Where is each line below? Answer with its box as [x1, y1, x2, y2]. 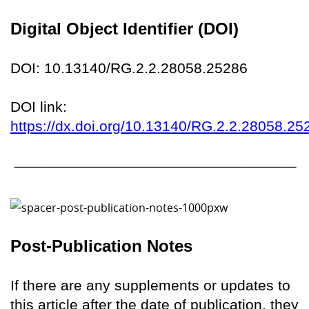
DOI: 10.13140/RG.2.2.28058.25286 [10, 60, 248, 77]
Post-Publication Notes [10, 236, 192, 255]
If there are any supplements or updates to [10, 277, 290, 293]
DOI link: [10, 99, 67, 115]
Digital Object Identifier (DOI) [10, 19, 239, 39]
